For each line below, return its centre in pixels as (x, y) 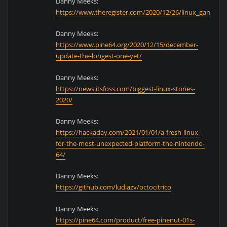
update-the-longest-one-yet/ (99, 56)
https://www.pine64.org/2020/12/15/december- (127, 45)
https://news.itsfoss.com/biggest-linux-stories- (126, 88)
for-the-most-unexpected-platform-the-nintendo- (130, 143)
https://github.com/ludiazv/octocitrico (114, 187)
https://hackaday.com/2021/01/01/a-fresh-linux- (128, 132)
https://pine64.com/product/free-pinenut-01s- (125, 220)
